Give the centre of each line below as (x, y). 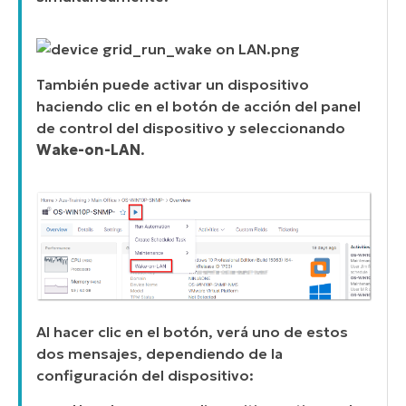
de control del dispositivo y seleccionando (191, 127)
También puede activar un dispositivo (173, 84)
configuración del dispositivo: (145, 375)
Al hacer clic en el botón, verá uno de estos (192, 331)
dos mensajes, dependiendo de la (159, 353)
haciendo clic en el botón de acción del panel (198, 106)
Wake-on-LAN (88, 149)
